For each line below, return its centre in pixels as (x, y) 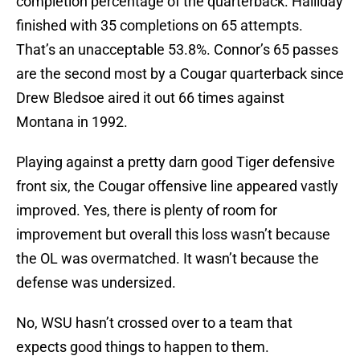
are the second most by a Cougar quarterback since (180, 74)
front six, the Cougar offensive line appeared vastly (177, 186)
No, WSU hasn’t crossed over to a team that (154, 323)
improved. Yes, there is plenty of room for (147, 211)
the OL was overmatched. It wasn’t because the (168, 259)
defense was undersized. (96, 283)
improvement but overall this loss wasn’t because (173, 235)
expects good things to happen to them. (143, 347)
